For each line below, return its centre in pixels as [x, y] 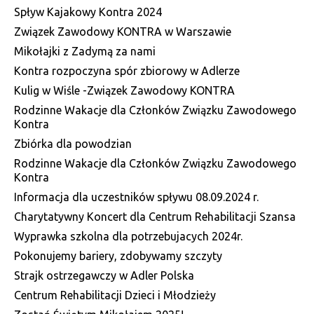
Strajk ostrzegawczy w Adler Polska [104, 275]
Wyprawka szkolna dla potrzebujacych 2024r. [128, 236]
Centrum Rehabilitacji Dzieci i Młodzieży [115, 295]
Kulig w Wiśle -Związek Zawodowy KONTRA [124, 90]
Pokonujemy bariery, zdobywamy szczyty [118, 255]
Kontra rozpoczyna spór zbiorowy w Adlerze [127, 70]
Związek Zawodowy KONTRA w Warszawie [123, 31]
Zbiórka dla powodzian [73, 143]
